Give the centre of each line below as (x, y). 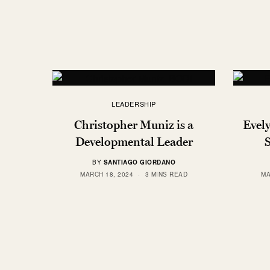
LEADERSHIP (134, 103)
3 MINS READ (166, 174)
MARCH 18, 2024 (107, 174)
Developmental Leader (134, 141)
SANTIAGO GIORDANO (139, 162)
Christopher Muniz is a (134, 124)
